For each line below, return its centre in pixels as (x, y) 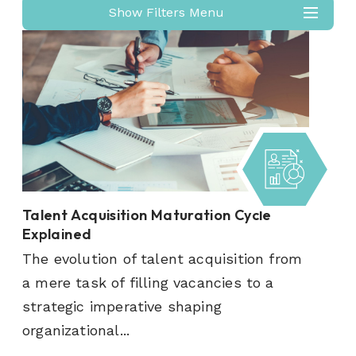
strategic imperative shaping (122, 307)
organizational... (76, 331)
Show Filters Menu (166, 13)
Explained (57, 234)
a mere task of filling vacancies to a (148, 283)
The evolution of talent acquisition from (163, 259)
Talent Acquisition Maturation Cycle (147, 215)
